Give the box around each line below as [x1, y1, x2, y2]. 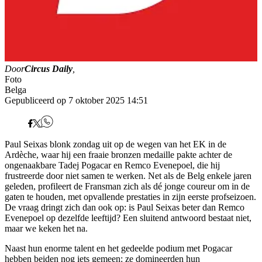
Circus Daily [25, 64, 73, 74]
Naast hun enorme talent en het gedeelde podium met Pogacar [5, 243, 232, 254]
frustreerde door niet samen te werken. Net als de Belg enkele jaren [5, 171, 251, 181]
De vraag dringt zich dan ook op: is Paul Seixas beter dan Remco [5, 202, 244, 213]
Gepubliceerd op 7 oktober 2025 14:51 [5, 95, 148, 106]
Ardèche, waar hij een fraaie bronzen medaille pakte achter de [5, 150, 232, 160]
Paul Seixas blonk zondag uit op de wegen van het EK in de [5, 139, 226, 150]
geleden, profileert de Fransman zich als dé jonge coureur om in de [5, 181, 250, 192]
